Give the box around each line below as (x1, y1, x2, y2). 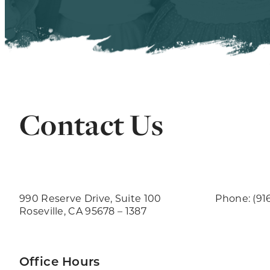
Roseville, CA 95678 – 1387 (19, 204, 146, 218)
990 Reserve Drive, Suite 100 (19, 192, 162, 205)
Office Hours (19, 253, 100, 269)
